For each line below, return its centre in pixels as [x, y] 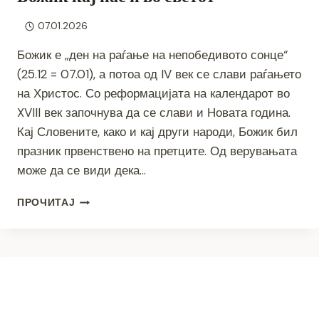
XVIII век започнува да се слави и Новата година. [154, 113]
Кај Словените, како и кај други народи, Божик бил [157, 132]
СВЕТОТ [96, 274]
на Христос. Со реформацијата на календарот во [153, 94]
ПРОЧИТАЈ [46, 203]
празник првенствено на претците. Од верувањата [157, 151]
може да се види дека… [82, 171]
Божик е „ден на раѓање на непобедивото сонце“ [152, 55]
